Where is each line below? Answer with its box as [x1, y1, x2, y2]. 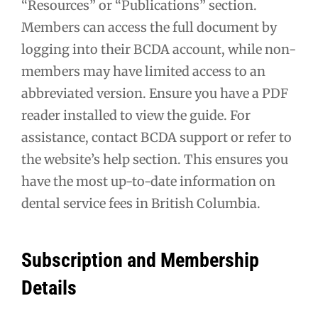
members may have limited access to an [21, 62, 265, 79]
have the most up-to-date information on [21, 172, 275, 190]
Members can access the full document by [21, 18, 277, 35]
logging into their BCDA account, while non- [21, 40, 296, 57]
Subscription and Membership [21, 248, 259, 272]
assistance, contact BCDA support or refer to [21, 128, 292, 146]
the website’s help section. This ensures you [21, 150, 288, 168]
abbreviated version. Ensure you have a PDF [21, 84, 288, 102]
